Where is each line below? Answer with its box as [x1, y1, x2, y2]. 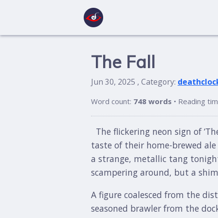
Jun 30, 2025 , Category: [91, 76, 178, 88]
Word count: [91, 96, 133, 107]
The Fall [91, 51, 155, 73]
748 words [133, 96, 172, 107]
